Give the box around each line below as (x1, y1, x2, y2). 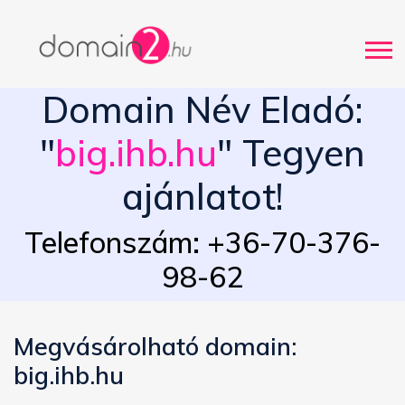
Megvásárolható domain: (14, 331, 297, 363)
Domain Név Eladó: (42, 87, 363, 133)
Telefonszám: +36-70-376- (24, 224, 381, 261)
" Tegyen (217, 130, 365, 176)
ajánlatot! (122, 174, 283, 220)
